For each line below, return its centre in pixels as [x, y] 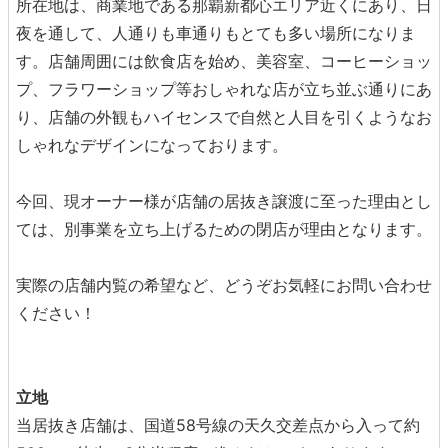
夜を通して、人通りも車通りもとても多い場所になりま [216, 33]
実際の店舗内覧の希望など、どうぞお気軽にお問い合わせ [224, 285]
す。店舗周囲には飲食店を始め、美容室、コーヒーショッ [224, 61]
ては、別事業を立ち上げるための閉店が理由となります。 [224, 229]
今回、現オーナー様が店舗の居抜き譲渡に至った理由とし [224, 201]
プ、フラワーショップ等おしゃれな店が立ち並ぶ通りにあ [224, 89]
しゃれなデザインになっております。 [152, 145]
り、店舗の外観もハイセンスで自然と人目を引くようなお [224, 117]
